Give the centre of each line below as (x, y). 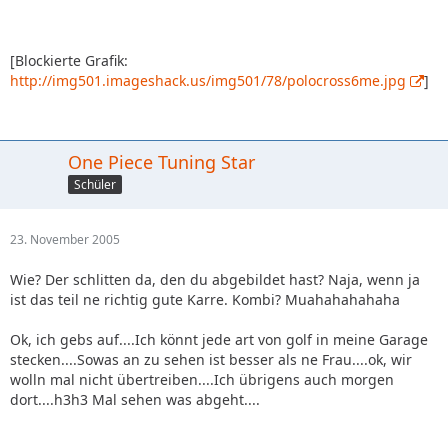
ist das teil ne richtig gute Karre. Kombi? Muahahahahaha (205, 299)
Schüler (95, 185)
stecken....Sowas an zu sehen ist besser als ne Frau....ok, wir (211, 359)
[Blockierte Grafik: (69, 60)
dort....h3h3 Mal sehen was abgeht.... (135, 399)
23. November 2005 (65, 239)
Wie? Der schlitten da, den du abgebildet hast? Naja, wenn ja (215, 279)
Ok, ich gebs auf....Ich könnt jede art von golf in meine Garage (219, 339)
